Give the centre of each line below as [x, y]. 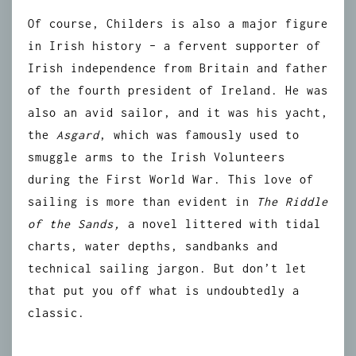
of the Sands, [74, 224]
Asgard [78, 135]
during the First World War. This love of [171, 179]
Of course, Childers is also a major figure [178, 23]
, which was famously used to [199, 135]
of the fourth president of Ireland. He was [178, 90]
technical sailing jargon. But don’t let [167, 268]
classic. [56, 313]
